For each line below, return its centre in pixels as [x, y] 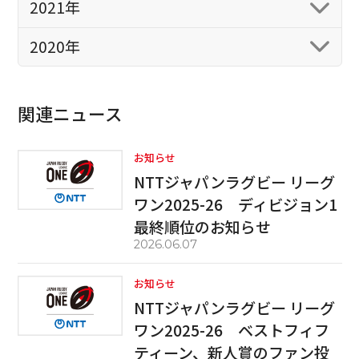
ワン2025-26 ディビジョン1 [236, 205]
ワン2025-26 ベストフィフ [232, 330]
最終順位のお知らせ [203, 227]
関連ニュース [70, 114]
